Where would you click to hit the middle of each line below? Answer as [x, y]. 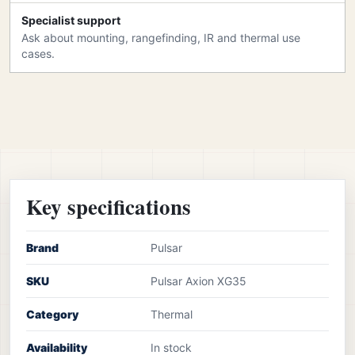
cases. [38, 53]
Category [52, 314]
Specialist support [71, 20]
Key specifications [109, 206]
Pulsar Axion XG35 [199, 281]
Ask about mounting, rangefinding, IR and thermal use [161, 37]
